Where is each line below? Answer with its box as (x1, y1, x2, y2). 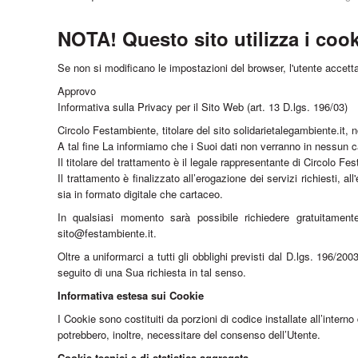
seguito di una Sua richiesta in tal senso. (58, 264, 246, 280)
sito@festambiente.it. (58, 225, 157, 241)
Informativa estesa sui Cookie (58, 287, 204, 303)
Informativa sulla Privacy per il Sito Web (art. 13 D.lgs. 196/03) (58, 98, 348, 114)
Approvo (58, 82, 96, 98)
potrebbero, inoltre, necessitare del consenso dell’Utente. (58, 326, 320, 342)
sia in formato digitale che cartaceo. (58, 185, 223, 201)
